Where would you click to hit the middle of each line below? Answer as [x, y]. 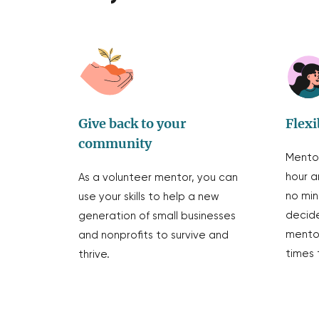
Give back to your [132, 124]
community [115, 143]
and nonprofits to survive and [153, 235]
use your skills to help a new [148, 197]
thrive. [94, 255]
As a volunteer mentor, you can [158, 178]
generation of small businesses [157, 216]
